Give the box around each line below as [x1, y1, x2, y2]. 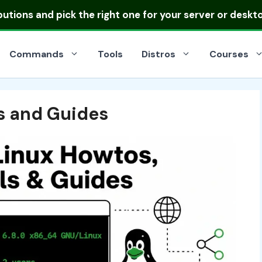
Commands [9, 48, 64, 60]
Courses [209, 48, 249, 60]
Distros [142, 48, 175, 60]
